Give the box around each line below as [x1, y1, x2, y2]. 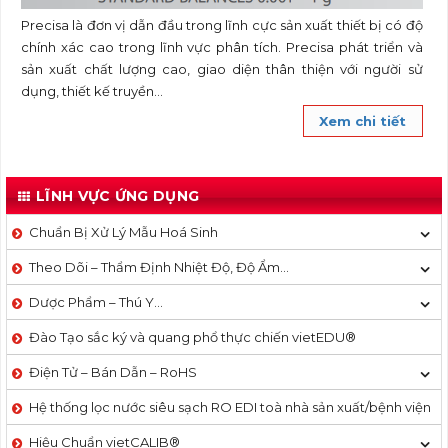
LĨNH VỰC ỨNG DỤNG [36, 187, 200, 206]
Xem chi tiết [319, 113, 407, 130]
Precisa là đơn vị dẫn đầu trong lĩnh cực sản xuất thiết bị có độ [21, 17, 423, 34]
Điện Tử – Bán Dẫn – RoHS [29, 364, 197, 381]
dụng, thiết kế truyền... [21, 83, 169, 100]
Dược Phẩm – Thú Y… [29, 294, 163, 311]
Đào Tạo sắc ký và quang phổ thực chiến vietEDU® [29, 329, 356, 346]
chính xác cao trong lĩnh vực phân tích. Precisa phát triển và [21, 39, 423, 56]
